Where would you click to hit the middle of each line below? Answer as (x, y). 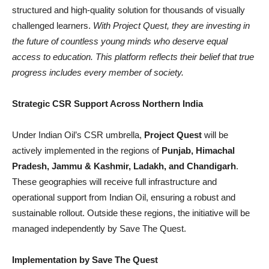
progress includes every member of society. (98, 73)
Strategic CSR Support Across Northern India (107, 104)
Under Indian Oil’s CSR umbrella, (78, 135)
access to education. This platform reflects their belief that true (133, 57)
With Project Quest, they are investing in (171, 26)
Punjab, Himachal (198, 151)
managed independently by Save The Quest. (99, 229)
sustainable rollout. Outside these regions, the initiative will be (131, 213)
